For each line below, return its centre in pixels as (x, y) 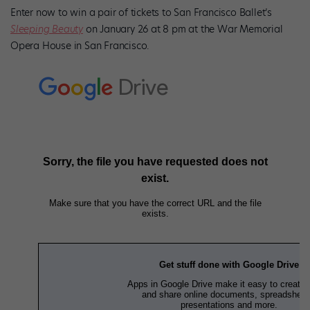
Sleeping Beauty (47, 29)
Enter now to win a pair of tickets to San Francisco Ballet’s (141, 12)
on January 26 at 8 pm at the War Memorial (184, 29)
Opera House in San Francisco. (80, 45)
